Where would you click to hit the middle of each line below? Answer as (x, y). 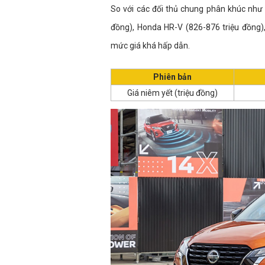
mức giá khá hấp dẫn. (150, 45)
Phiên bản (172, 77)
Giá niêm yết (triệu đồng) (172, 93)
